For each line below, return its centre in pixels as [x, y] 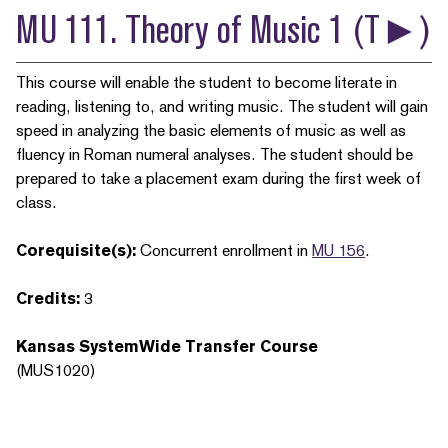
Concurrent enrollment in [224, 250]
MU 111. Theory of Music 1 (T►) [223, 30]
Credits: [48, 298]
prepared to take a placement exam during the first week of [218, 178]
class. [36, 202]
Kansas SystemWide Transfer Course [167, 346]
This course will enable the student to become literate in [206, 82]
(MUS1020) [58, 370]
